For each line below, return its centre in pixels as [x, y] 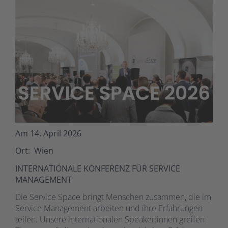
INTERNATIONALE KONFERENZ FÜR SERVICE [98, 168]
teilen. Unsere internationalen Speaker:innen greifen [110, 220]
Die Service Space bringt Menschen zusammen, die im [113, 197]
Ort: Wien [34, 151]
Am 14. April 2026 [48, 133]
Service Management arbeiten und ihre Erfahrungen [109, 208]
